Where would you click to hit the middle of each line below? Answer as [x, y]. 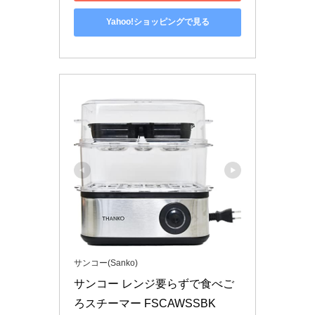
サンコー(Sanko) [106, 263]
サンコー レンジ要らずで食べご [154, 283]
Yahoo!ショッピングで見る [157, 22]
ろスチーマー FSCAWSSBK [145, 303]
